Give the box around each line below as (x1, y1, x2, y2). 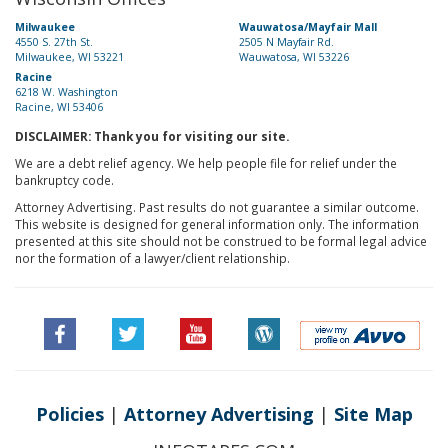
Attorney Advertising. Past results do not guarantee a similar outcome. (15, 199, 419, 215)
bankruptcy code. (15, 172, 114, 188)
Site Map (333, 402, 413, 426)
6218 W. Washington (15, 85, 118, 99)
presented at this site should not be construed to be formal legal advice (15, 233, 427, 249)
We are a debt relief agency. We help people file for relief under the (15, 155, 397, 171)
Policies (35, 402, 104, 426)
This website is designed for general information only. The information (15, 216, 419, 232)
